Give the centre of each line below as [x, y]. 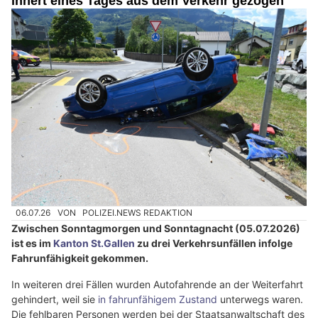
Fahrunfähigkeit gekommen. [80, 258]
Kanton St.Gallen [94, 243]
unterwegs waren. [260, 299]
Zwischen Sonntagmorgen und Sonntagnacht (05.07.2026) [156, 228]
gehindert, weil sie [55, 299]
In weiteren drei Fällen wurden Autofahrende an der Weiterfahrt [157, 284]
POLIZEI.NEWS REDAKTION [138, 213]
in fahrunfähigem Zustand [158, 299]
